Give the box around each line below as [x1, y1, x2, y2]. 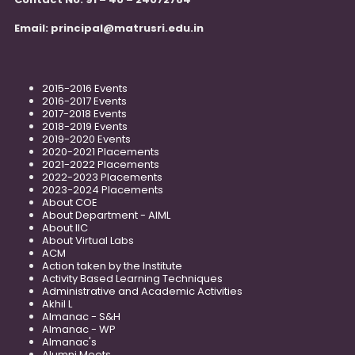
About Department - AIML [42, 208, 170, 223]
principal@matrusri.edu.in [51, 21, 204, 36]
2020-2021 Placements [42, 144, 159, 160]
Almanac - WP [42, 322, 116, 338]
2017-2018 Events [42, 106, 127, 122]
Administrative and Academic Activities [42, 284, 242, 300]
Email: [14, 21, 51, 36]
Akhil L [42, 296, 72, 312]
